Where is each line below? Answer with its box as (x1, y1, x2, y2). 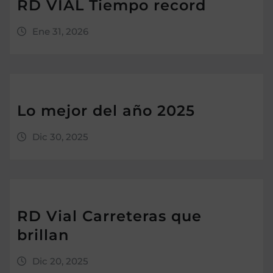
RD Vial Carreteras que (17, 207, 202, 225)
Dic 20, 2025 (32, 255, 88, 268)
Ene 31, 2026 (32, 26, 88, 38)
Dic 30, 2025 (32, 131, 88, 143)
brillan (17, 226, 69, 244)
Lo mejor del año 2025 (17, 102, 195, 120)
